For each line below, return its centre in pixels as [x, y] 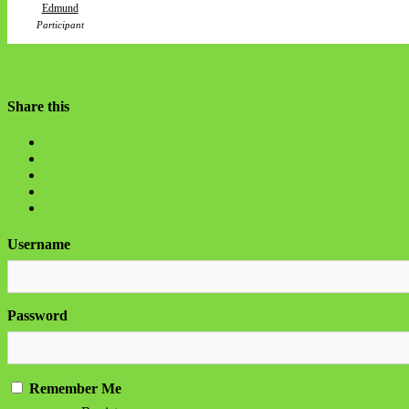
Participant [60, 25]
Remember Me [73, 388]
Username [39, 244]
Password [37, 315]
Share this [38, 106]
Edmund [60, 9]
